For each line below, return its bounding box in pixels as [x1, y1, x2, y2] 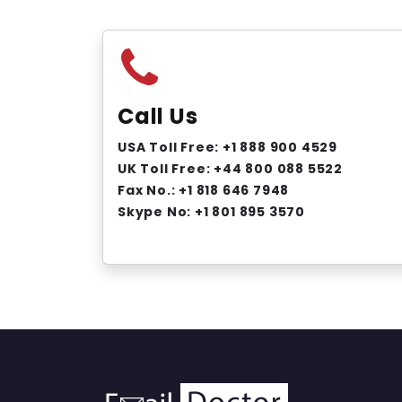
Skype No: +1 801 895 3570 [118, 203, 305, 221]
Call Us [118, 101, 198, 131]
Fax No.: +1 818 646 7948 [118, 181, 290, 199]
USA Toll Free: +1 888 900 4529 [118, 138, 337, 156]
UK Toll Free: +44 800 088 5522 [118, 160, 343, 178]
